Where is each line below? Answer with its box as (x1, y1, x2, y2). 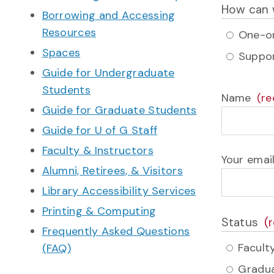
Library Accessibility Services (42, 183, 196, 198)
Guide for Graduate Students (42, 102, 197, 117)
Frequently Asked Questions (42, 223, 190, 239)
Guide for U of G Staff (42, 122, 158, 138)
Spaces (42, 45, 81, 60)
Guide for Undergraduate (42, 65, 175, 80)
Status (221, 214, 259, 230)
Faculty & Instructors (42, 143, 154, 158)
